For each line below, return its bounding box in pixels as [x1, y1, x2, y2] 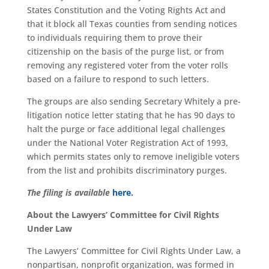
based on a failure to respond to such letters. [26, 73, 209, 85]
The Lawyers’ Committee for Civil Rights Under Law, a [26, 244, 241, 256]
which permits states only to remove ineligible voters [26, 150, 240, 162]
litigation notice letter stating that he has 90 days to [26, 109, 235, 121]
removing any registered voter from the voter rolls [26, 59, 228, 71]
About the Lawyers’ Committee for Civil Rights [26, 208, 219, 220]
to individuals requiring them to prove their [26, 31, 202, 43]
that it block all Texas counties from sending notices [26, 17, 237, 29]
